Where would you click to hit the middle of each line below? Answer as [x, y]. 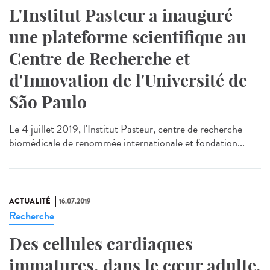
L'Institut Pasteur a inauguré [121, 16]
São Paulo [48, 102]
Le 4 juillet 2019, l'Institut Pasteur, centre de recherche [126, 129]
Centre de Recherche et [99, 59]
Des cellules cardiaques [101, 244]
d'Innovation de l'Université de [128, 81]
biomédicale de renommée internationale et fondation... [127, 143]
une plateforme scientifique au [128, 37]
